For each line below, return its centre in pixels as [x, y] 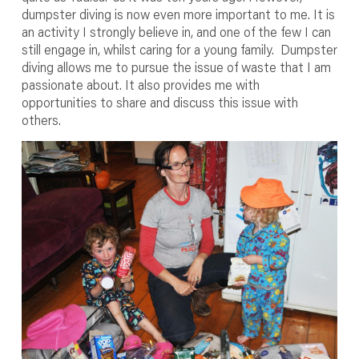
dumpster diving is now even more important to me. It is [178, 14]
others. [41, 120]
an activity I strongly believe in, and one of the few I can [176, 32]
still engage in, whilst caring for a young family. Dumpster [179, 49]
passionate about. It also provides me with [140, 85]
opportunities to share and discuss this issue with [159, 102]
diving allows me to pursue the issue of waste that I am [176, 67]
